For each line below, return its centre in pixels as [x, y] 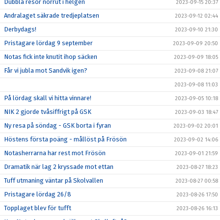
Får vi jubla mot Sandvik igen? [46, 70]
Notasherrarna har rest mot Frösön [55, 153]
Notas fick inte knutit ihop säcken [51, 57]
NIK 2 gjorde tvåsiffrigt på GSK [48, 112]
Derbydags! [20, 29]
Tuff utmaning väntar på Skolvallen [54, 180]
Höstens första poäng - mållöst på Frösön [65, 139]
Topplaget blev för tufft [38, 208]
